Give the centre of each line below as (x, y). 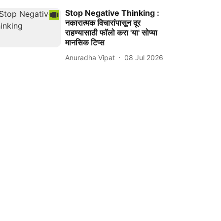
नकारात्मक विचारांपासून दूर (103, 23)
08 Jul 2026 (144, 57)
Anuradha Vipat (90, 57)
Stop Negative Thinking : (112, 13)
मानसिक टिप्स (85, 43)
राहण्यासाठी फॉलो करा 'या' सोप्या (111, 33)
